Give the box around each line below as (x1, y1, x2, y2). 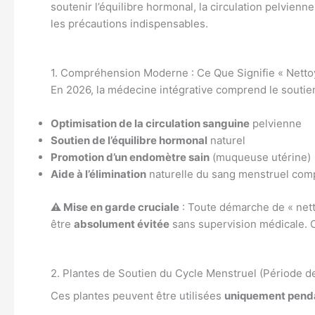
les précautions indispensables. (51, 17, 208, 30)
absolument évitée (74, 217, 169, 231)
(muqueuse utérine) (210, 150, 311, 164)
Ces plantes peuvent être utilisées (51, 288, 224, 302)
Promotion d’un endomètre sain (51, 150, 210, 164)
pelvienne (250, 117, 302, 130)
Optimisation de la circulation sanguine (51, 117, 250, 130)
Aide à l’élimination (51, 167, 146, 181)
